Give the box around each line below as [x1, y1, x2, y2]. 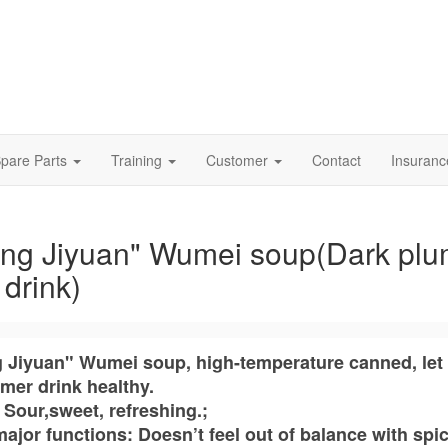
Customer [206, 150, 272, 170]
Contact [312, 150, 361, 170]
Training [111, 150, 166, 170]
